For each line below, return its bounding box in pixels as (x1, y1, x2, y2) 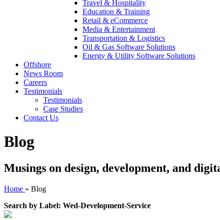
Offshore (24, 60, 51, 69)
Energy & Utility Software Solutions (82, 52, 195, 60)
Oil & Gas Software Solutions (82, 43, 175, 51)
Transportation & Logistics (82, 34, 165, 42)
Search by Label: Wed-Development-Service (4, 201, 151, 210)
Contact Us (24, 113, 58, 122)
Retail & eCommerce (82, 16, 148, 25)
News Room (24, 69, 63, 78)
